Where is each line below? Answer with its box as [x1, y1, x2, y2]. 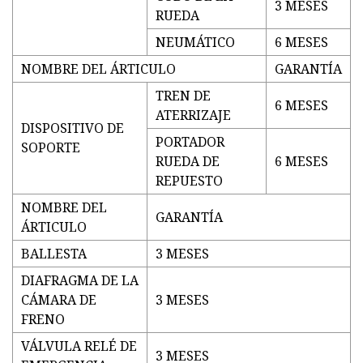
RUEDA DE [156, 152, 220, 171]
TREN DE [156, 87, 211, 105]
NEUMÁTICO [156, 33, 235, 52]
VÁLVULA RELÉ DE [21, 337, 137, 356]
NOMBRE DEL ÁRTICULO [21, 60, 176, 79]
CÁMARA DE [21, 291, 96, 310]
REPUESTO [156, 172, 223, 190]
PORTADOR [156, 133, 224, 152]
